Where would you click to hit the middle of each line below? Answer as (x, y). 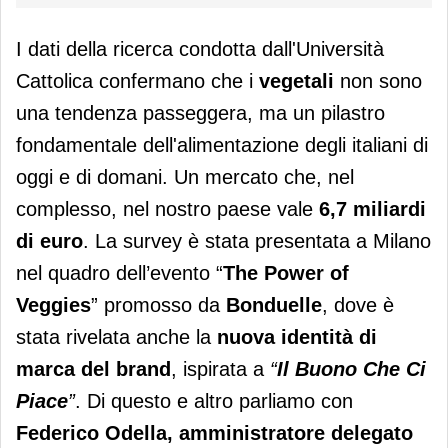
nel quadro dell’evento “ (119, 273)
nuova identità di (297, 337)
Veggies (53, 305)
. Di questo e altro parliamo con (214, 401)
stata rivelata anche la (116, 337)
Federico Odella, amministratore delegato (214, 433)
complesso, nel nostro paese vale (164, 209)
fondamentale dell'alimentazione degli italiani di (222, 145)
